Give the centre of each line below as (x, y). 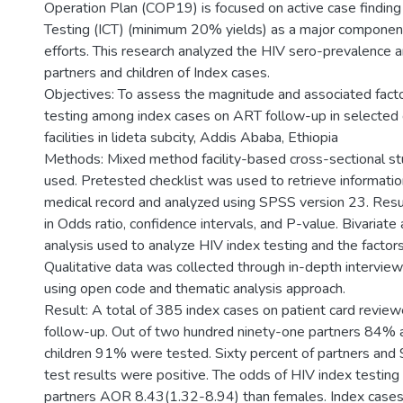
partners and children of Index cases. (157, 73)
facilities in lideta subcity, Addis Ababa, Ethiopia (191, 138)
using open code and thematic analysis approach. (195, 289)
